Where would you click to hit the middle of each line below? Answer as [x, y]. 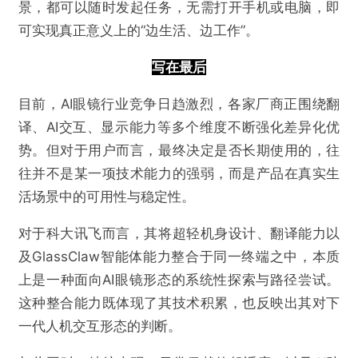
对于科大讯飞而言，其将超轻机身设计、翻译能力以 [179, 234]
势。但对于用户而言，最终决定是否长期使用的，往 [179, 151]
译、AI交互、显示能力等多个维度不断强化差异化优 [179, 127]
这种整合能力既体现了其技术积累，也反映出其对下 [179, 303]
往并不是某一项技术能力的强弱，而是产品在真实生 [179, 174]
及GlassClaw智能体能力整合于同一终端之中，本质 [179, 257]
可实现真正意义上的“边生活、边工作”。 [138, 31]
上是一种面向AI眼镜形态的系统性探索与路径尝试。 [179, 280]
